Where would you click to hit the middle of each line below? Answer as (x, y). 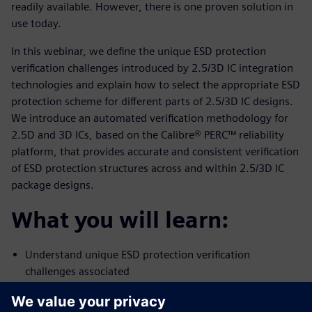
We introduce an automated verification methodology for (150, 118)
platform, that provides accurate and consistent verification (155, 151)
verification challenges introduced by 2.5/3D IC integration (152, 68)
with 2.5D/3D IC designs (84, 288)
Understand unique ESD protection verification (138, 254)
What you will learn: (120, 219)
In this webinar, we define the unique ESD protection (139, 51)
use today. (36, 23)
